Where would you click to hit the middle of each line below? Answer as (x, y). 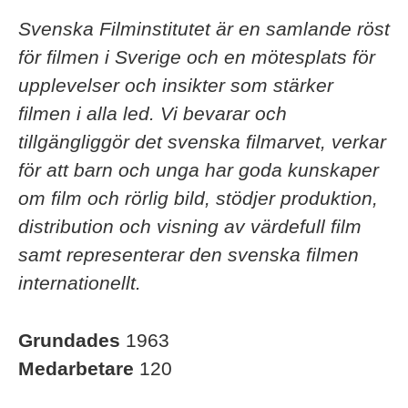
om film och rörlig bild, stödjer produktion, (198, 198)
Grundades (72, 340)
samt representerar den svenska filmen (189, 255)
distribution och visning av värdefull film (190, 226)
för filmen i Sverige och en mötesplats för (197, 57)
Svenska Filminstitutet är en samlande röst (204, 29)
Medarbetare (79, 368)
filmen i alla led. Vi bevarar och (153, 113)
